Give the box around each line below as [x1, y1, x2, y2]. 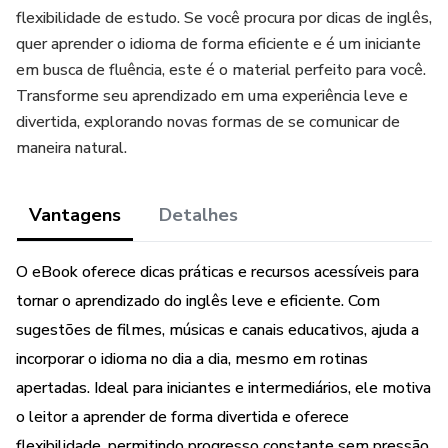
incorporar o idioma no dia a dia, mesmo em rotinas [16, 348, 368, 370]
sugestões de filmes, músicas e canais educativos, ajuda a [16, 319, 419, 341]
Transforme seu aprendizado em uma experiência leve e [16, 85, 408, 107]
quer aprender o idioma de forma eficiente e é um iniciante [16, 33, 421, 55]
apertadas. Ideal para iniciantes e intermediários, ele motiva [16, 377, 431, 399]
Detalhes [159, 203, 238, 227]
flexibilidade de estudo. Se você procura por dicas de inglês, [16, 7, 432, 29]
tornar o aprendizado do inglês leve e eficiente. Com [16, 290, 380, 312]
